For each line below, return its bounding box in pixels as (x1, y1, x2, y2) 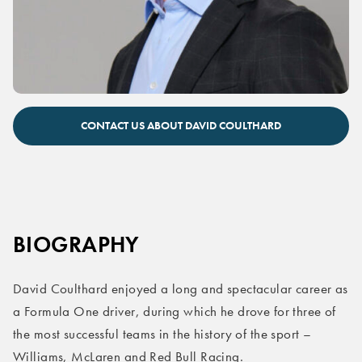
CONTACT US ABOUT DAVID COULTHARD (81, 119, 281, 133)
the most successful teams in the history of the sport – (13, 326, 312, 342)
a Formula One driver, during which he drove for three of (13, 304, 336, 319)
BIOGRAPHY (13, 230, 140, 258)
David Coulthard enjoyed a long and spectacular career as (13, 281, 348, 297)
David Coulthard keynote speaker (13, 96, 204, 112)
